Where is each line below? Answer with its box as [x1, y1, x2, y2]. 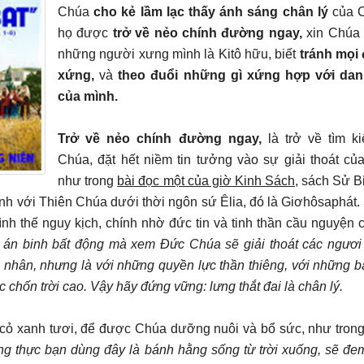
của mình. [58, 89, 118, 103]
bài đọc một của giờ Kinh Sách [117, 173, 295, 188]
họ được [58, 25, 113, 40]
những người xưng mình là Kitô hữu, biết [58, 46, 300, 61]
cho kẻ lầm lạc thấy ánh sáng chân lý [93, 4, 328, 19]
